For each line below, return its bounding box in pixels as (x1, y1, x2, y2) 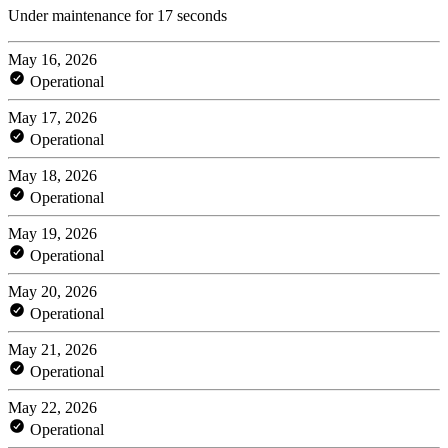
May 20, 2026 (8, 282, 97, 300)
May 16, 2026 (8, 50, 97, 68)
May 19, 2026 (8, 224, 97, 242)
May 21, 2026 (8, 340, 97, 358)
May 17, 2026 (8, 108, 97, 126)
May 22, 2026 (8, 398, 97, 416)
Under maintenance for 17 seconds (8, 6, 227, 24)
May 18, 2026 (8, 166, 97, 184)
